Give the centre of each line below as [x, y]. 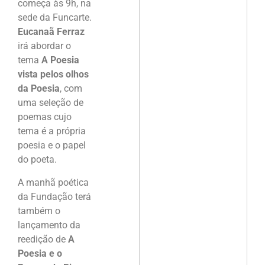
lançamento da [49, 225]
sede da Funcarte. [55, 18]
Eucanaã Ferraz [51, 32]
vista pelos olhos [53, 75]
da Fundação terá [54, 196]
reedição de [43, 239]
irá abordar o [44, 46]
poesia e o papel [52, 146]
